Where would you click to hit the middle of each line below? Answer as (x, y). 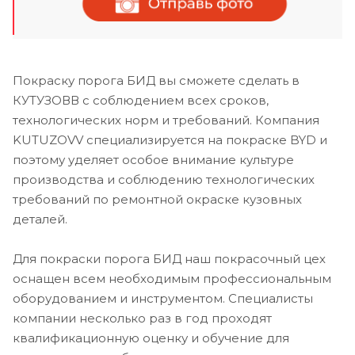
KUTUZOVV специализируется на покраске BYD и (170, 139)
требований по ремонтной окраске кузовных (157, 199)
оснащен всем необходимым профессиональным (172, 278)
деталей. (40, 219)
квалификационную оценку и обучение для (151, 338)
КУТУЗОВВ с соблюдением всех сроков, (141, 100)
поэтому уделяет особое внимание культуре (153, 159)
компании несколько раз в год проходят (142, 318)
